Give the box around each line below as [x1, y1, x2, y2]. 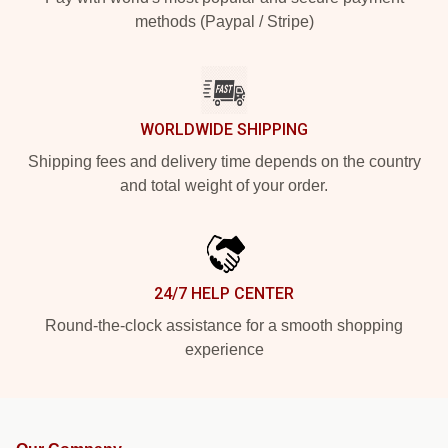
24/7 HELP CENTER [154, 284, 294, 303]
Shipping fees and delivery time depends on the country [27, 153, 421, 170]
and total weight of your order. [120, 177, 328, 194]
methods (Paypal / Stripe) [134, 13, 314, 30]
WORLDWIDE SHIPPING [140, 120, 308, 139]
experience [184, 341, 264, 358]
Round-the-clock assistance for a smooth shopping [45, 317, 403, 334]
